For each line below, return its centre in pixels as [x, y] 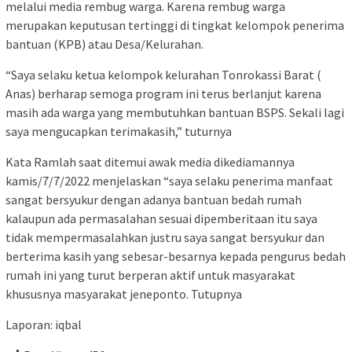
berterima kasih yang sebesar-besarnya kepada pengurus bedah [176, 257]
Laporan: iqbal [44, 325]
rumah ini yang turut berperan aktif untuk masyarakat [150, 275]
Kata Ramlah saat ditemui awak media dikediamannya [150, 162]
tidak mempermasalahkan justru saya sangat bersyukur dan [165, 238]
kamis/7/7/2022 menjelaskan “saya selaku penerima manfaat [169, 181]
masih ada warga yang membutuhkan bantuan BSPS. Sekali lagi [175, 113]
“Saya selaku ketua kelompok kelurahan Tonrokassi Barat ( [163, 75]
